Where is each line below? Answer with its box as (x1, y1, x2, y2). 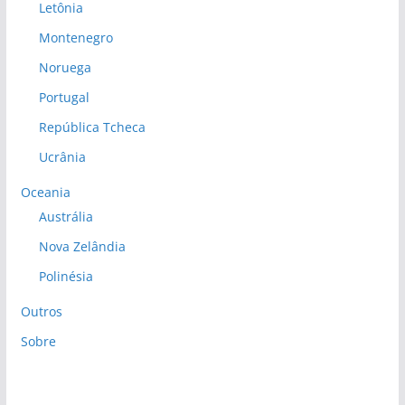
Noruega (38, 59, 91, 77)
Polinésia (38, 268, 93, 286)
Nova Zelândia (38, 238, 126, 256)
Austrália (38, 208, 93, 226)
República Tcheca (38, 118, 146, 137)
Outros (20, 303, 62, 321)
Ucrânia (38, 148, 86, 166)
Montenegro (38, 29, 113, 47)
